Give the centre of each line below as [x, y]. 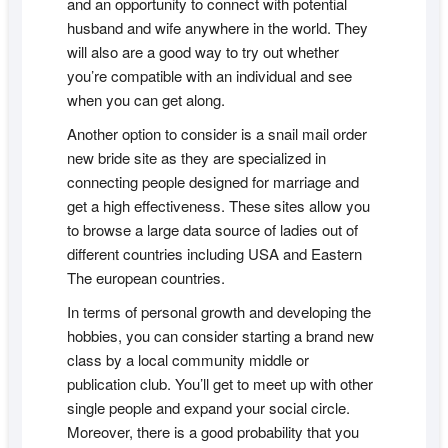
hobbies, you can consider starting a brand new [220, 336]
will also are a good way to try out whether [202, 52]
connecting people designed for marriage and [212, 182]
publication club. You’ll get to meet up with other [219, 384]
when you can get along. [145, 100]
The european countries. [145, 278]
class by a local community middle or [187, 360]
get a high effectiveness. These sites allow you [218, 206]
